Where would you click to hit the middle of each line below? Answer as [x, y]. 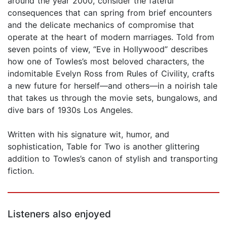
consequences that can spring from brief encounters [110, 13]
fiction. [21, 171]
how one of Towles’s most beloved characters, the [106, 62]
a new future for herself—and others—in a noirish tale [112, 86]
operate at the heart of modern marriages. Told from [111, 37]
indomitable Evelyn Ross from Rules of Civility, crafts [111, 74]
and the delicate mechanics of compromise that [101, 25]
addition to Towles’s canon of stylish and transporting [113, 159]
